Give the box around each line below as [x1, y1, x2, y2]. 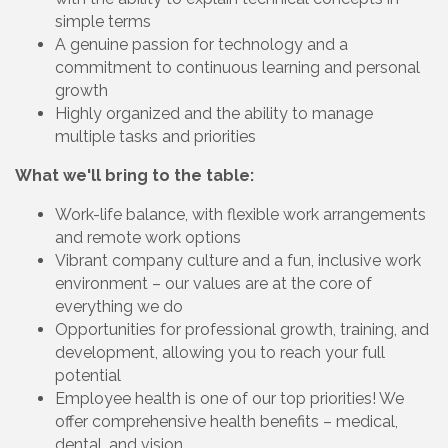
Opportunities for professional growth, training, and [55, 319, 429, 339]
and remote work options [55, 227, 245, 247]
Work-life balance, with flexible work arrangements [55, 204, 426, 224]
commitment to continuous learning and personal [55, 57, 420, 77]
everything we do [55, 296, 187, 316]
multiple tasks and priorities [55, 126, 260, 146]
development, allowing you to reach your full [55, 342, 385, 362]
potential [55, 365, 125, 385]
